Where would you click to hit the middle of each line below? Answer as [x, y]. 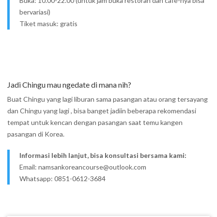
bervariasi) [35, 12]
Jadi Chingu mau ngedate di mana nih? [69, 85]
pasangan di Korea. [36, 134]
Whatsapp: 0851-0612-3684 [62, 178]
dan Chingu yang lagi [39, 111]
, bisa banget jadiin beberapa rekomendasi [133, 111]
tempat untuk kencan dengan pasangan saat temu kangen [95, 122]
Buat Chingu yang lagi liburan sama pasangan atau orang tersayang [108, 99]
